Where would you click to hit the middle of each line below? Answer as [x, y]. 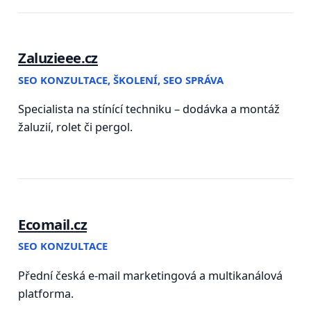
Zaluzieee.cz [58, 58]
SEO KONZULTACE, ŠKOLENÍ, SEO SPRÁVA [121, 80]
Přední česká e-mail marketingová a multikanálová [151, 275]
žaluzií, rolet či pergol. [76, 127]
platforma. [46, 293]
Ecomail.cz [53, 224]
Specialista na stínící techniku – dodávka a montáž [149, 109]
